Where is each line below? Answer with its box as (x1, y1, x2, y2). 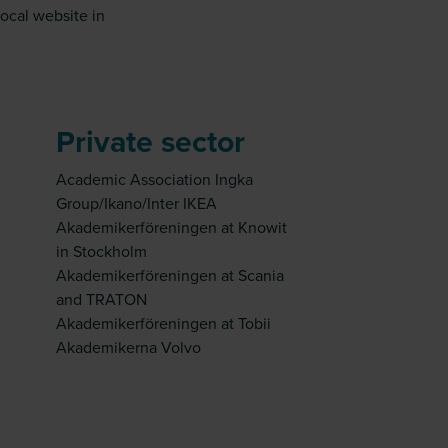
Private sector (55, 119, 245, 163)
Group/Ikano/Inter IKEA (55, 192, 217, 214)
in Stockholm (55, 240, 147, 262)
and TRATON (55, 288, 147, 310)
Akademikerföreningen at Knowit (55, 216, 287, 238)
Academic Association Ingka (55, 168, 253, 190)
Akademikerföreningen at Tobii (55, 312, 271, 334)
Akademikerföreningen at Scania (55, 264, 284, 286)
